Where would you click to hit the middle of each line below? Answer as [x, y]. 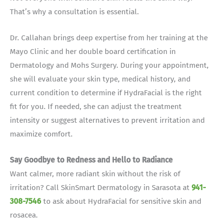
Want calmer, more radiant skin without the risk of [95, 174]
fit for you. [29, 107]
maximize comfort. [41, 134]
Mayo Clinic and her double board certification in [93, 52]
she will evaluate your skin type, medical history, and [100, 79]
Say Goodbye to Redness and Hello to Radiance [91, 160]
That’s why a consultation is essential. [74, 12]
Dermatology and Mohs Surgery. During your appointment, [109, 66]
